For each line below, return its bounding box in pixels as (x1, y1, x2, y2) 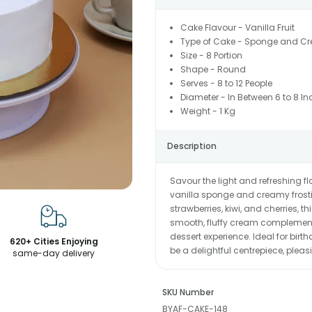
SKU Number (162, 286, 214, 299)
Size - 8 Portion (180, 49, 242, 62)
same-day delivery (13, 247, 95, 259)
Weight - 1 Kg (180, 105, 235, 118)
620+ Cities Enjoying (9, 235, 98, 247)
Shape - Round (180, 63, 246, 76)
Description (166, 140, 217, 153)
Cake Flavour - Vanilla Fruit (180, 22, 295, 34)
